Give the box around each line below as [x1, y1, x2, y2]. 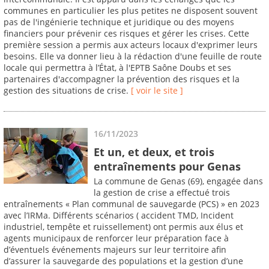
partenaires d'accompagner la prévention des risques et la [4, 73, 240, 85]
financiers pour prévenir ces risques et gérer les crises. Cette [4, 28, 249, 40]
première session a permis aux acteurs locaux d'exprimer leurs [4, 39, 258, 51]
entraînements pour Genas [94, 159, 241, 174]
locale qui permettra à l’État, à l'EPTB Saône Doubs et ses [4, 62, 231, 74]
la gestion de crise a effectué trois [94, 187, 230, 199]
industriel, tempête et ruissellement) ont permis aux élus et [4, 221, 243, 233]
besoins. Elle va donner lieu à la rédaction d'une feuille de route [4, 50, 262, 62]
